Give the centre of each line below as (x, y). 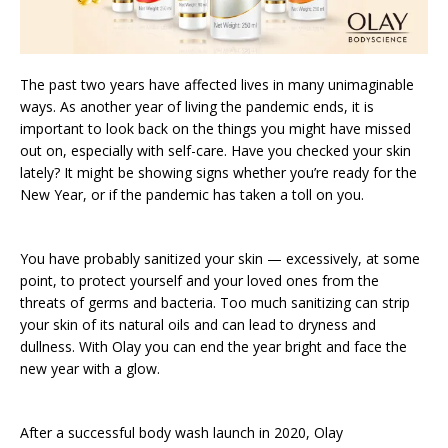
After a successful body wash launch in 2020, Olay (181, 433)
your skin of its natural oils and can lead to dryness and (198, 325)
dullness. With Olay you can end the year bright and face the (213, 347)
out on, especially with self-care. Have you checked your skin (215, 151)
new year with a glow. (90, 369)
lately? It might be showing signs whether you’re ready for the (218, 173)
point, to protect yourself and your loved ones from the (199, 281)
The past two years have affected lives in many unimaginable (217, 85)
